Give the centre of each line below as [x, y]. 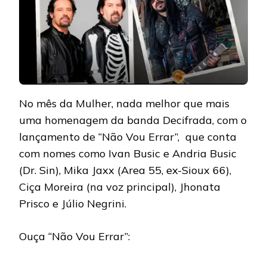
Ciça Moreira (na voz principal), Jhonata [120, 187]
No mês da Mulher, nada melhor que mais [124, 104]
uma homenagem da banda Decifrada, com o [133, 120]
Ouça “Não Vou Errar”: [74, 237]
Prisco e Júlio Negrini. [73, 204]
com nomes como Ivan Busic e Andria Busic [128, 154]
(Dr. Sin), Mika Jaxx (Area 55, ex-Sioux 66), [125, 170]
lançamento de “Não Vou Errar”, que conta [128, 137]
